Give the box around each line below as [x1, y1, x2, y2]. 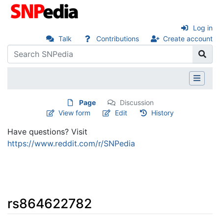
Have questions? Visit [7, 126, 87, 137]
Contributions [96, 34, 139, 43]
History [151, 108, 174, 117]
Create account [163, 34, 213, 43]
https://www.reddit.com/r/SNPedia [7, 138, 135, 148]
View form [58, 108, 91, 117]
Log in [193, 24, 213, 32]
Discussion [120, 98, 154, 107]
